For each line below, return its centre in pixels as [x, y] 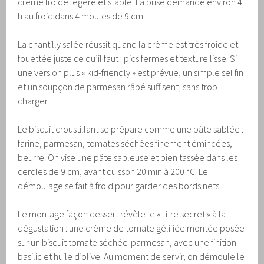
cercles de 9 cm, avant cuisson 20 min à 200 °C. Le [113, 171]
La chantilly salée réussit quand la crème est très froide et [128, 44]
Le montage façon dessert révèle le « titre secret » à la [122, 214]
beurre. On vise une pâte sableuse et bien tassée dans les [128, 157]
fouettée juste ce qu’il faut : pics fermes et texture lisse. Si [128, 58]
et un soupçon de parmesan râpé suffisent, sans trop [118, 86]
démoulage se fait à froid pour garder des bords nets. [120, 185]
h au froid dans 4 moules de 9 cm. [82, 16]
